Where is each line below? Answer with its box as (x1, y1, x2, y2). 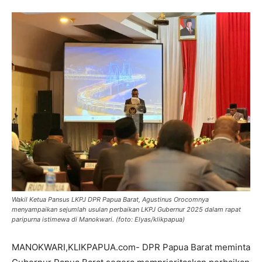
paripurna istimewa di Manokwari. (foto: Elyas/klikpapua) (12, 215, 185, 223)
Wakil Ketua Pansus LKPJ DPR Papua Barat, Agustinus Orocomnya (12, 195, 209, 204)
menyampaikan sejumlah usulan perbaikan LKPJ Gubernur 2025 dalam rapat (12, 205, 241, 213)
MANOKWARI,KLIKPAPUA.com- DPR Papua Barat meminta (12, 242, 250, 253)
